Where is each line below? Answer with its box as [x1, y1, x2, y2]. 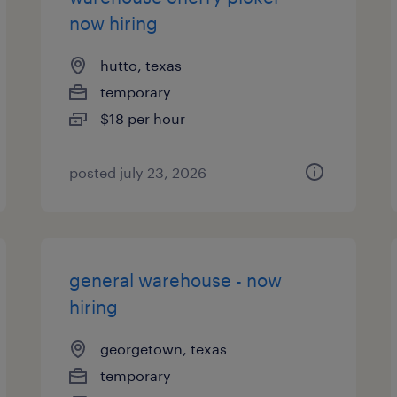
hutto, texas [100, 57, 183, 74]
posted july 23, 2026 [69, 164, 207, 181]
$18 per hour [100, 110, 186, 127]
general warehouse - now [69, 269, 283, 291]
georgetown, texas [100, 340, 228, 357]
